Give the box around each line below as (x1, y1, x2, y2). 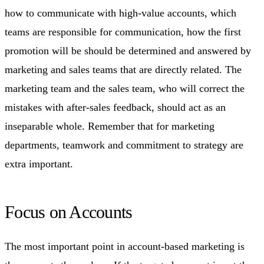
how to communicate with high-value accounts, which (5, 6, 236, 19)
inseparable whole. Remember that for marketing (5, 120, 214, 132)
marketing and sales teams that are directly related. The (5, 63, 242, 75)
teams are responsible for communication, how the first (5, 25, 241, 38)
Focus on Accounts (5, 202, 133, 222)
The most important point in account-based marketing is (5, 240, 245, 252)
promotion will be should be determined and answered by (5, 44, 251, 57)
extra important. (5, 157, 73, 170)
